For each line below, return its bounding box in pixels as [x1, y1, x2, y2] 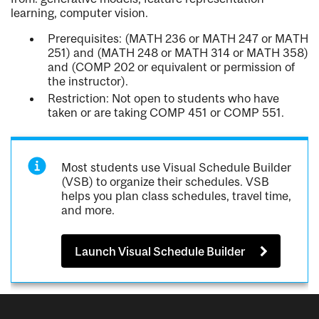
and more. [61, 203, 115, 218]
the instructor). [48, 74, 128, 89]
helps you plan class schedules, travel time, [61, 189, 292, 204]
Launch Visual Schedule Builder [75, 244, 246, 258]
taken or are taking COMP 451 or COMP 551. [48, 105, 284, 120]
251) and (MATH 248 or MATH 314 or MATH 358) [48, 46, 308, 61]
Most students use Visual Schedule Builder [61, 160, 292, 175]
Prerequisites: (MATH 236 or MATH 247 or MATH [48, 31, 308, 46]
